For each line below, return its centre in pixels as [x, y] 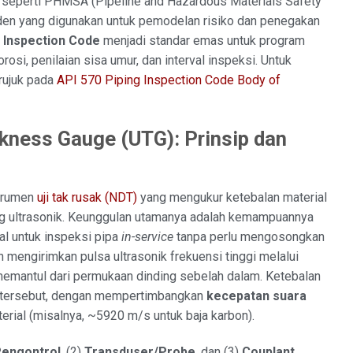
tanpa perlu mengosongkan [249, 237]
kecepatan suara [256, 296]
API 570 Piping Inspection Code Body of [169, 80]
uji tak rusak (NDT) [87, 198]
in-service [147, 237]
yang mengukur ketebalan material [232, 198]
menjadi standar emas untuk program [203, 40]
